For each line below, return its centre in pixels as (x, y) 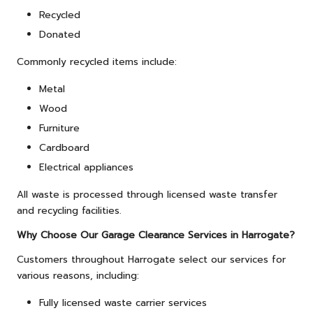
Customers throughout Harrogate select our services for (151, 260)
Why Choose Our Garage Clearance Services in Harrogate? (156, 235)
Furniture (59, 129)
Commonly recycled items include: (97, 62)
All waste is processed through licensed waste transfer (147, 195)
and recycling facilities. (69, 211)
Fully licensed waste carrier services (123, 303)
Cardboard (64, 148)
